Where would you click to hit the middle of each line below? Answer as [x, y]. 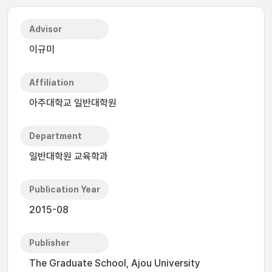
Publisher [49, 243]
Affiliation [52, 83]
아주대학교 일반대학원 [73, 103]
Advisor [46, 29]
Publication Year [65, 189]
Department [56, 136]
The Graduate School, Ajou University [115, 263]
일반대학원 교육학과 [69, 156]
